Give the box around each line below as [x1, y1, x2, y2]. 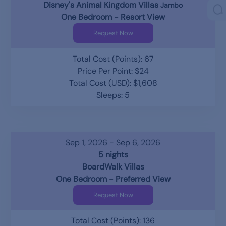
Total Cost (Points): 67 [72, 53, 154, 64]
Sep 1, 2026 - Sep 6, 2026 [66, 137, 160, 148]
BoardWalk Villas [82, 161, 144, 172]
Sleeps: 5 [96, 89, 130, 100]
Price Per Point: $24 [77, 65, 149, 76]
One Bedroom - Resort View [61, 11, 165, 22]
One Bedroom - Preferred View [55, 173, 171, 184]
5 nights [98, 149, 128, 160]
